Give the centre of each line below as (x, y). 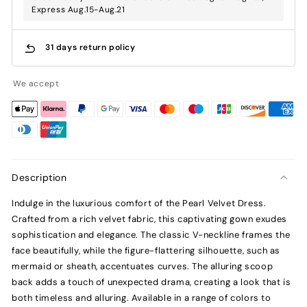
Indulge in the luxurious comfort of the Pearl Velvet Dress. (139, 203)
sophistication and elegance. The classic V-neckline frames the (151, 234)
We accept (36, 83)
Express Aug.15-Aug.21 (78, 9)
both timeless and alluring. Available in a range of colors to (142, 297)
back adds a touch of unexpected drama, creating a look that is (151, 282)
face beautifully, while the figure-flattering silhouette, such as (146, 250)
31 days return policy (90, 48)
